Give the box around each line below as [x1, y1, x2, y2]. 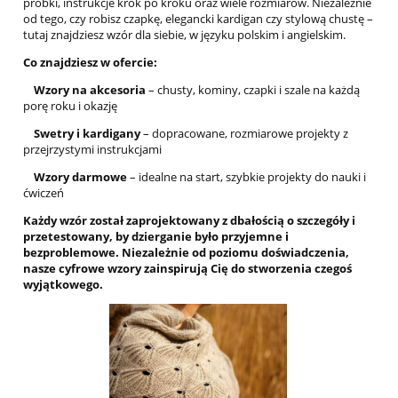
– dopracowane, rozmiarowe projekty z [143, 125, 348, 141]
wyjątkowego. [23, 276, 103, 292]
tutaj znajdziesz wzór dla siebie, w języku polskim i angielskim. [23, 27, 346, 43]
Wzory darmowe [23, 169, 130, 185]
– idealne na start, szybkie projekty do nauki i [130, 169, 366, 185]
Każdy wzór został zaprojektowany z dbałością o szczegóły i [23, 212, 355, 228]
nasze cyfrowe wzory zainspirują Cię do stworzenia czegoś [23, 260, 352, 276]
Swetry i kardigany [34, 125, 143, 141]
